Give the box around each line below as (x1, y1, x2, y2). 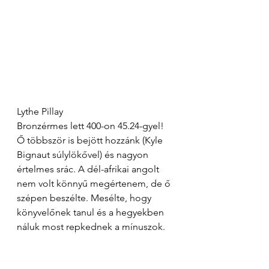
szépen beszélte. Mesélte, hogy (17, 192, 154, 204)
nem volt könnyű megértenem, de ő (17, 177, 173, 189)
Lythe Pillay (17, 105, 63, 117)
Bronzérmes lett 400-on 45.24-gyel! (17, 119, 166, 131)
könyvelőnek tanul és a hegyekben (17, 206, 166, 218)
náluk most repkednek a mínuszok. (17, 220, 165, 232)
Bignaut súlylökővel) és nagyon (17, 148, 151, 160)
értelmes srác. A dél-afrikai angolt (17, 163, 162, 175)
